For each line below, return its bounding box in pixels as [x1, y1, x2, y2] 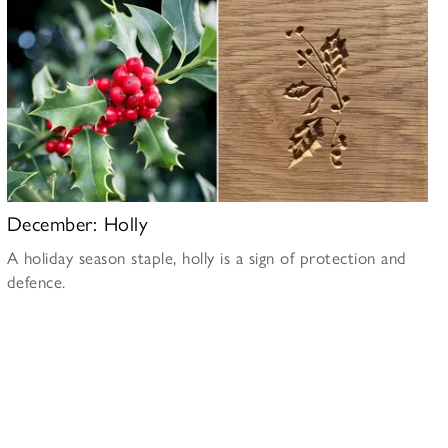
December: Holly [6, 212, 149, 237]
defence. [6, 272, 66, 293]
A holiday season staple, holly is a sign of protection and [6, 248, 407, 269]
